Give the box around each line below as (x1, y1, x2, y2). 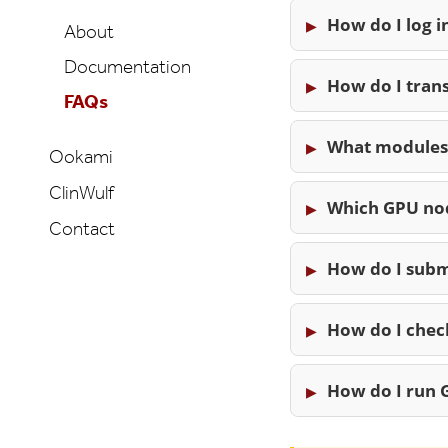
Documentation (64, 55, 191, 79)
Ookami (49, 145, 113, 169)
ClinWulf (49, 181, 114, 205)
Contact (49, 217, 115, 241)
